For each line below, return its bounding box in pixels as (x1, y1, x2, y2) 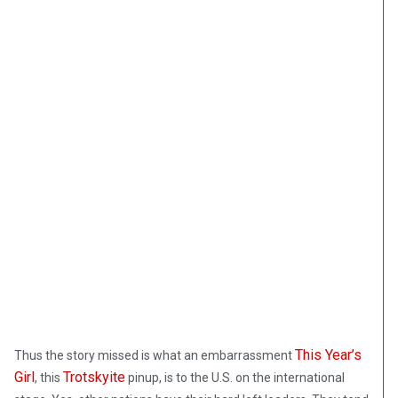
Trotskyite (63, 369, 125, 386)
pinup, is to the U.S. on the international (125, 370, 345, 386)
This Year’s (295, 346, 362, 364)
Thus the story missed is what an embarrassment (14, 348, 295, 363)
